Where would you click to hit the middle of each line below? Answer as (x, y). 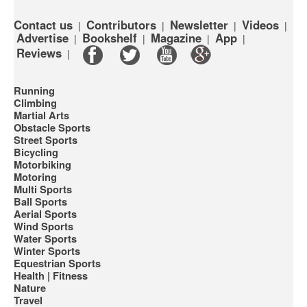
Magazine (176, 38)
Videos (260, 25)
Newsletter (199, 25)
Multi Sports (43, 189)
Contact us (43, 25)
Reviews (39, 52)
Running (34, 91)
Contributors (121, 25)
